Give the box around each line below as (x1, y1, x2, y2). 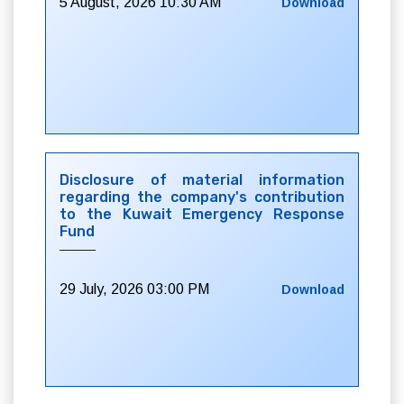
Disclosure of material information (60, 171, 344, 188)
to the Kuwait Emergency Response (60, 206, 344, 223)
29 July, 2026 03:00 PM (60, 281, 209, 297)
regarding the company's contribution (60, 188, 344, 206)
